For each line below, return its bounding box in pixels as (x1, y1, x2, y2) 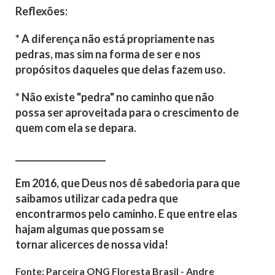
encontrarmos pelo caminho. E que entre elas (15, 207, 238, 221)
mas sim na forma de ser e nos (55, 47, 201, 61)
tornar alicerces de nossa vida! (15, 238, 168, 252)
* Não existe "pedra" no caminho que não (15, 90, 214, 104)
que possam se (91, 222, 164, 236)
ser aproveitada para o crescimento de (47, 106, 239, 120)
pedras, (15, 47, 55, 61)
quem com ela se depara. (15, 121, 136, 135)
